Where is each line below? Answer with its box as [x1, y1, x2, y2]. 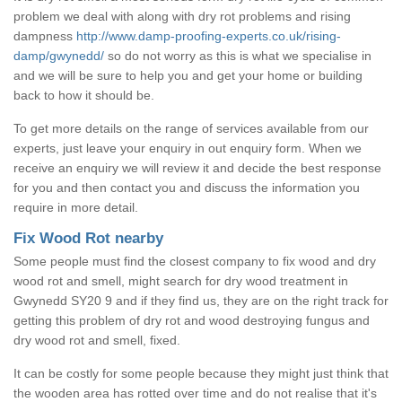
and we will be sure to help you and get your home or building [13, 67, 363, 83]
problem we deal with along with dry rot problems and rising [13, 8, 351, 23]
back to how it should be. [13, 87, 154, 102]
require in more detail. [13, 199, 138, 214]
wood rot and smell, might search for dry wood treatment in [13, 273, 348, 288]
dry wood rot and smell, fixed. [13, 332, 180, 347]
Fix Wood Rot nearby [13, 229, 163, 247]
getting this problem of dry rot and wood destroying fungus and [13, 312, 370, 328]
